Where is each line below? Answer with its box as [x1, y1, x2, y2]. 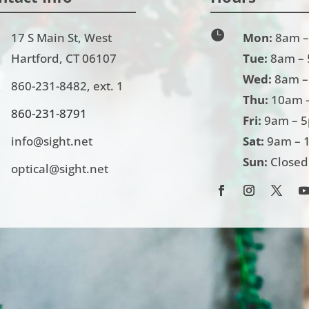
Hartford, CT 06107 [10, 50, 117, 67]
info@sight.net [10, 133, 92, 150]
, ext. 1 [86, 78, 123, 94]
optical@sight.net [10, 161, 108, 177]
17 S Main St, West [10, 30, 112, 46]
